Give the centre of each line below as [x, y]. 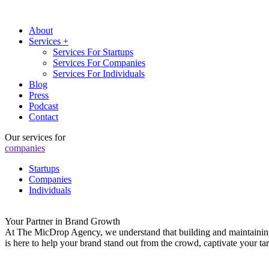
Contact [44, 117]
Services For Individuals [99, 74]
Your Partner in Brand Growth [62, 221]
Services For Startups [93, 52]
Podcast [44, 106]
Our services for [35, 137]
